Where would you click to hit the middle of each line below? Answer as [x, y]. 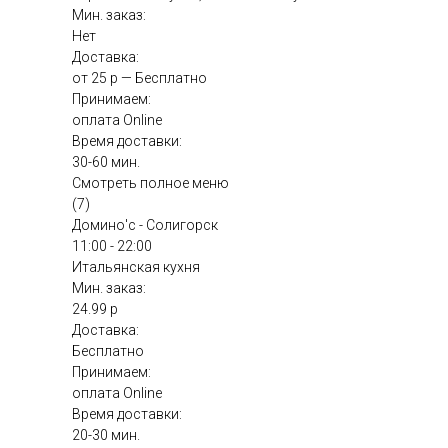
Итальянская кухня [136, 267]
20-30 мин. [106, 435]
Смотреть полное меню [150, 183]
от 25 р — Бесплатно [139, 78]
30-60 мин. [106, 162]
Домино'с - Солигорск [145, 225]
